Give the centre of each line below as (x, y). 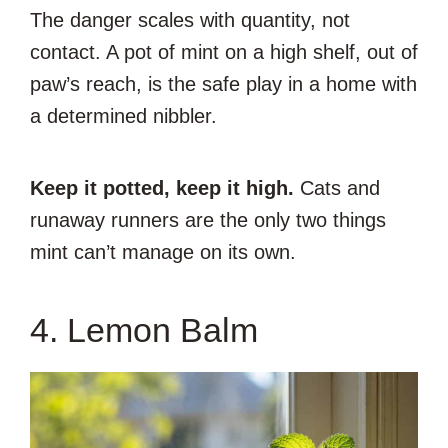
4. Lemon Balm (144, 329)
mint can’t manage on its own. (163, 251)
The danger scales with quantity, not (190, 19)
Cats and (337, 187)
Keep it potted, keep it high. (162, 187)
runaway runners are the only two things (208, 219)
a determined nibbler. (123, 115)
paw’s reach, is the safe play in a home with (223, 83)
